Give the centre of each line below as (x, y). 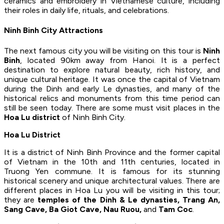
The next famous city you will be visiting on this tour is (102, 50)
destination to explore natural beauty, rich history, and (112, 69)
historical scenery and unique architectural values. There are (112, 180)
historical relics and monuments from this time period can (112, 98)
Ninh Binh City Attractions (53, 30)
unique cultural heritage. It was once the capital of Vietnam (112, 79)
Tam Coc (174, 209)
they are (21, 199)
